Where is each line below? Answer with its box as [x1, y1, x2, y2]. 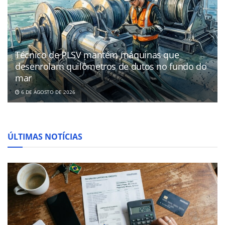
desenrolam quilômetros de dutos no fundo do [15, 60, 207, 73]
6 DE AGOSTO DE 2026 [20, 88, 75, 96]
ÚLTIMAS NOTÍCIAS [8, 131, 82, 143]
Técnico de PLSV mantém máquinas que [15, 49, 179, 61]
